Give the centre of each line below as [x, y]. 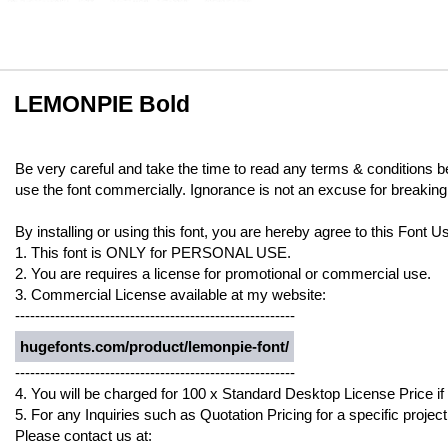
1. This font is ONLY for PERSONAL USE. [153, 252]
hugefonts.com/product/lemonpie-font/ [154, 346]
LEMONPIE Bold [102, 104]
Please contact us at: [83, 435]
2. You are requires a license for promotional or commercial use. [223, 273]
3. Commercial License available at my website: [170, 294]
